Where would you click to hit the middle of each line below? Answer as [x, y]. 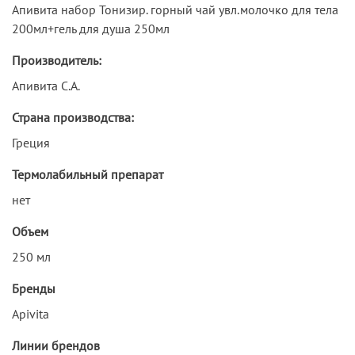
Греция [31, 142]
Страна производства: [73, 117]
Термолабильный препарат [88, 174]
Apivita [31, 313]
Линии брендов [56, 345]
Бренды [34, 288]
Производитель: [57, 60]
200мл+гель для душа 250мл [91, 28]
